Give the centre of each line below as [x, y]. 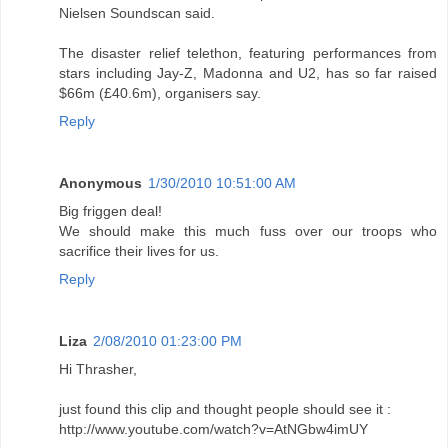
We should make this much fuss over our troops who [248, 231]
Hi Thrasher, [98, 369]
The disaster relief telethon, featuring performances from [248, 53]
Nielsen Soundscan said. [137, 13]
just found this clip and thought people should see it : [225, 409]
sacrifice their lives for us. [139, 251]
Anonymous [100, 183]
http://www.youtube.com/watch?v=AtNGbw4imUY [213, 429]
